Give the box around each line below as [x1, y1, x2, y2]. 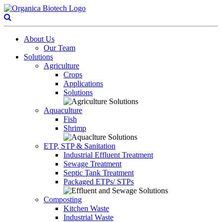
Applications [63, 79, 103, 88]
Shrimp [63, 124, 86, 132]
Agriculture [44, 61, 79, 70]
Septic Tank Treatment [63, 168, 134, 177]
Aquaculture [44, 106, 82, 114]
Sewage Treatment [63, 160, 121, 168]
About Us [24, 35, 55, 43]
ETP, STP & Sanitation [44, 142, 115, 150]
